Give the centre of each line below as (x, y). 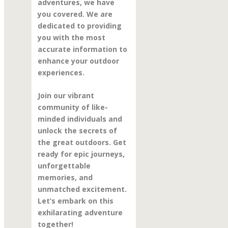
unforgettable (64, 166)
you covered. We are (75, 14)
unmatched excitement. (82, 189)
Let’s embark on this (75, 201)
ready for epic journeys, (81, 154)
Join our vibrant (66, 96)
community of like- (73, 107)
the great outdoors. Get (82, 142)
